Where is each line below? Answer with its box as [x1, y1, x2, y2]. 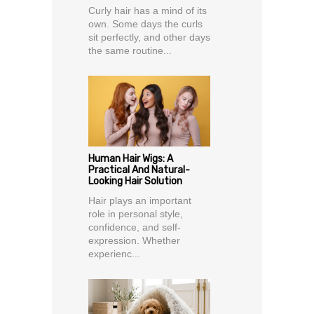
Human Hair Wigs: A [88, 152, 173, 165]
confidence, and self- [88, 221, 181, 233]
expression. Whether [88, 234, 180, 246]
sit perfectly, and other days [88, 31, 210, 43]
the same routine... [88, 44, 172, 56]
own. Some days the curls [88, 18, 203, 29]
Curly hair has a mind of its [88, 4, 207, 16]
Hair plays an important [88, 194, 191, 206]
